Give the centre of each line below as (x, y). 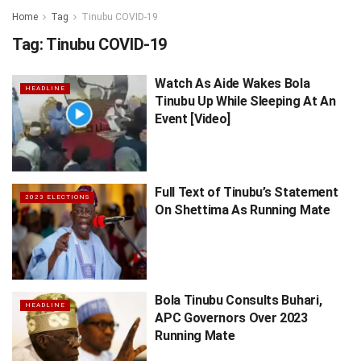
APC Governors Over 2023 (231, 318)
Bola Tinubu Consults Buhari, (239, 301)
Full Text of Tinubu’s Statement (247, 192)
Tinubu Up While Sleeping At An (245, 101)
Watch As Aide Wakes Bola (232, 83)
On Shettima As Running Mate (243, 210)
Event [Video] (193, 119)
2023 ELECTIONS (57, 197)
